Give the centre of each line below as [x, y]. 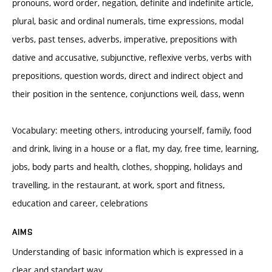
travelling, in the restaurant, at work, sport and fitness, [118, 185]
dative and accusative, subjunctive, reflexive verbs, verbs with [132, 57]
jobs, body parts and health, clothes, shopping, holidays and [127, 166]
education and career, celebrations [80, 203]
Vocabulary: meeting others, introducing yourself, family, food [132, 130]
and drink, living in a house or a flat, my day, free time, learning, [135, 148]
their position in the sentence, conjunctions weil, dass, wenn [128, 93]
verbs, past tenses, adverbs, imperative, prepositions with [124, 39]
